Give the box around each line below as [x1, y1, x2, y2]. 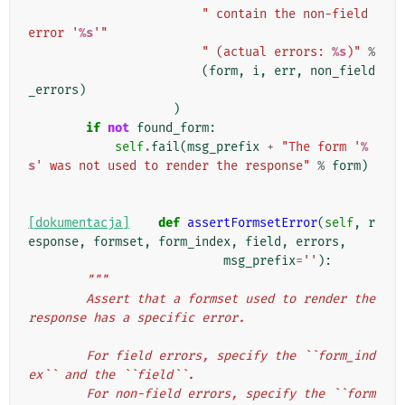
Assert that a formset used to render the [28, 291, 86, 307]
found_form [137, 120, 209, 137]
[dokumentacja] [28, 215, 129, 231]
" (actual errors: [202, 44, 332, 61]
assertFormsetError [187, 215, 317, 231]
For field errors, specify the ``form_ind [28, 348, 86, 364]
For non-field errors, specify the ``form [28, 386, 86, 402]
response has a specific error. [28, 310, 245, 326]
